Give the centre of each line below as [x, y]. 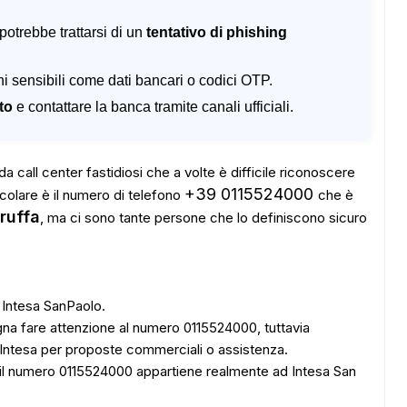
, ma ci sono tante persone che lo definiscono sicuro [203, 218]
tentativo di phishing [217, 32]
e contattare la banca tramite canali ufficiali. [153, 107]
